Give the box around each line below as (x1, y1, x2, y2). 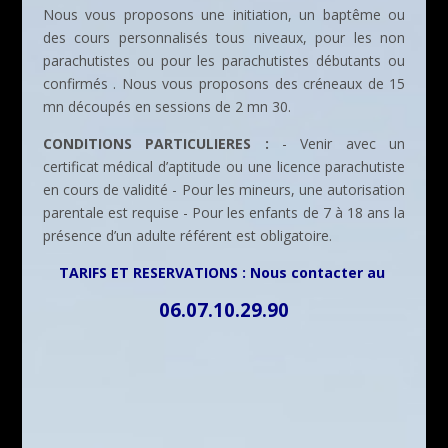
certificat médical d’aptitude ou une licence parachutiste (42, 156, 406, 176)
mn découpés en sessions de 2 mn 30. (42, 96, 291, 116)
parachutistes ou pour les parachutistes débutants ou (42, 50, 406, 70)
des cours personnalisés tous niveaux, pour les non (42, 27, 406, 47)
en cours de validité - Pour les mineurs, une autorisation (42, 179, 406, 199)
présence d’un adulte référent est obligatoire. (42, 225, 332, 245)
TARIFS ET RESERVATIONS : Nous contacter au (58, 262, 389, 282)
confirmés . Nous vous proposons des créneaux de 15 (42, 73, 406, 93)
